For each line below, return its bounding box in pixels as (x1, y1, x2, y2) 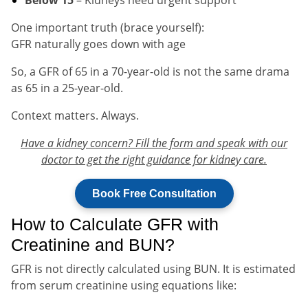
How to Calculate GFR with (11, 214, 219, 234)
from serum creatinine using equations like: (11, 277, 236, 293)
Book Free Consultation (91, 187, 217, 199)
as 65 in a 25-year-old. (11, 80, 123, 96)
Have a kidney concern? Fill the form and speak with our (21, 135, 287, 151)
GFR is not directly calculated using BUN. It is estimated (11, 261, 296, 276)
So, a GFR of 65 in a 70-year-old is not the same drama (11, 63, 289, 79)
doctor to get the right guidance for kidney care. (41, 151, 267, 167)
